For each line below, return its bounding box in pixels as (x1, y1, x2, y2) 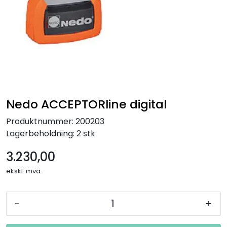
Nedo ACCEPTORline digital (6, 95, 167, 112)
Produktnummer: (6, 115, 73, 127)
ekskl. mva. (6, 166, 42, 176)
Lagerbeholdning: (6, 127, 74, 139)
